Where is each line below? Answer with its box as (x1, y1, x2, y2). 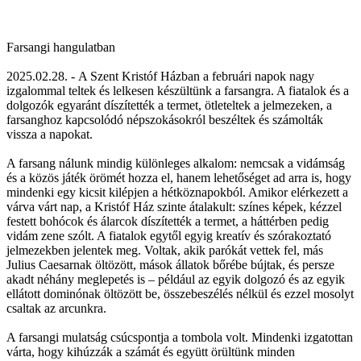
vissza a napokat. (6, 127, 93, 141)
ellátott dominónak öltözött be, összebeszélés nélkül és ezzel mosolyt (6, 286, 354, 301)
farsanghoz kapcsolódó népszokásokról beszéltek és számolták (6, 112, 323, 127)
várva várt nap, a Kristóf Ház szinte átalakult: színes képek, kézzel (6, 199, 342, 214)
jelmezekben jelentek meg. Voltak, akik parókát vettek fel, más (6, 243, 323, 257)
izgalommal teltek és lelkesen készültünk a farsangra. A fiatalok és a (6, 83, 349, 98)
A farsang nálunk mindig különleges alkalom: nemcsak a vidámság (6, 156, 345, 170)
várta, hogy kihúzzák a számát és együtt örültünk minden (6, 344, 295, 359)
